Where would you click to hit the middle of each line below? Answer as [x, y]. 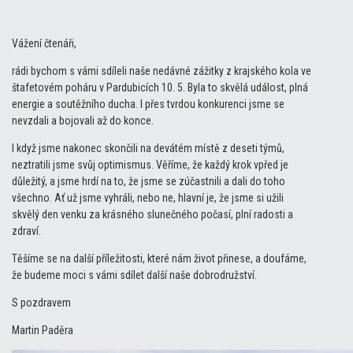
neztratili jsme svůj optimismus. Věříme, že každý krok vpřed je [150, 164]
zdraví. [26, 230]
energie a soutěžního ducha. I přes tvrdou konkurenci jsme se [148, 104]
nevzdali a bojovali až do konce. [83, 120]
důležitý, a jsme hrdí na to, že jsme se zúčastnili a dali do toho [149, 181]
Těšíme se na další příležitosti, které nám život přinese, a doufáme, [159, 258]
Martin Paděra [43, 330]
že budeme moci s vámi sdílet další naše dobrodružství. [134, 275]
